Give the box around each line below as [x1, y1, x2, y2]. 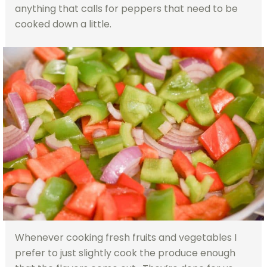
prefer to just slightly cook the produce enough [14, 246, 235, 260]
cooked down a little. [14, 17, 111, 31]
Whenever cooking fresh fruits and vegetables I [14, 231, 237, 245]
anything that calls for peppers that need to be [14, 1, 238, 15]
